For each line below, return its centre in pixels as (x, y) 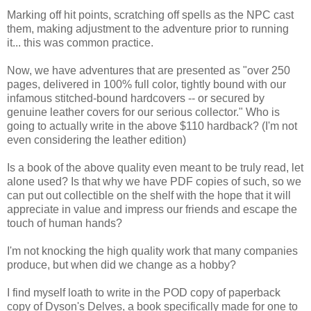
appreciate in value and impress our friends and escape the (152, 209)
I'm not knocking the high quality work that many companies (152, 251)
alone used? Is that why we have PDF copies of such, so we (154, 181)
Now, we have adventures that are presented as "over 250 (149, 70)
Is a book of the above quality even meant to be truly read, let (155, 167)
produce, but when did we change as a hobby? (121, 264)
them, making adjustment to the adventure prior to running (148, 28)
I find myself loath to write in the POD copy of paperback (144, 292)
